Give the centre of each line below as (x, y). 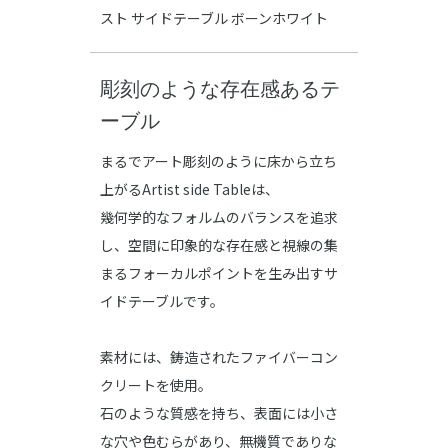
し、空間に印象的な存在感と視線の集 (219, 245)
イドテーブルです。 (162, 301)
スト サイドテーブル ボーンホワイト (214, 18)
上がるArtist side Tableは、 (189, 189)
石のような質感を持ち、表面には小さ (219, 413)
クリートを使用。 (156, 385)
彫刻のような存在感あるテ (220, 89)
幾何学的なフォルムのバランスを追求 (219, 217)
